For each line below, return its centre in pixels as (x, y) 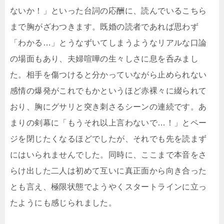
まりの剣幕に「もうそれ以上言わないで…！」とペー (108, 123)
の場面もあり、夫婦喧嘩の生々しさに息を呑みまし (104, 59)
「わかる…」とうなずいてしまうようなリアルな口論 (108, 43)
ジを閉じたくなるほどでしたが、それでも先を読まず (108, 139)
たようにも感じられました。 (63, 203)
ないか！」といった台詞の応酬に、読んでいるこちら (108, 11)
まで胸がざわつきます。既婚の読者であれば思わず (104, 27)
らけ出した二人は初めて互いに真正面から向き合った (108, 171)
